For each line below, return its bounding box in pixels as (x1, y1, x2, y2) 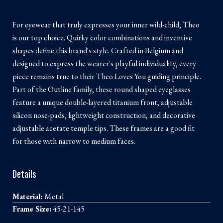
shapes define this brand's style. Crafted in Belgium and (12, 45, 183, 56)
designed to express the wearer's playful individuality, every (12, 58, 196, 69)
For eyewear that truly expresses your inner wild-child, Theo (12, 19, 200, 30)
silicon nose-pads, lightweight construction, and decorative (12, 110, 195, 120)
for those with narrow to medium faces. (12, 136, 135, 146)
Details (12, 167, 36, 180)
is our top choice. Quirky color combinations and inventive (12, 32, 192, 43)
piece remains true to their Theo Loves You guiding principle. (12, 71, 201, 82)
